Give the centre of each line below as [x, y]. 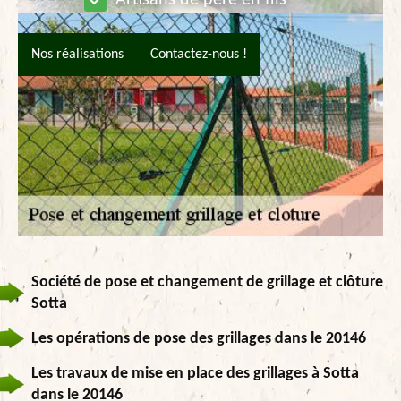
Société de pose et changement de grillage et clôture [207, 283]
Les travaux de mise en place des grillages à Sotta [195, 374]
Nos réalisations [77, 54]
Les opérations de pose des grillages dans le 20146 [199, 339]
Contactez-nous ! [199, 54]
